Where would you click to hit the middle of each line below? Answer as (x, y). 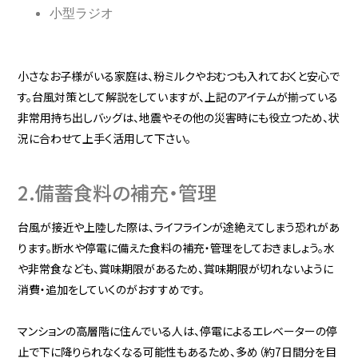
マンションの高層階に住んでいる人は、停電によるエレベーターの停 (178, 330)
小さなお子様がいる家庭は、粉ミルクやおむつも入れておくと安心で (179, 76)
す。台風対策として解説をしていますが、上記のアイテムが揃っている (178, 97)
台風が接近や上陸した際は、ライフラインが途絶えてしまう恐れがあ (179, 227)
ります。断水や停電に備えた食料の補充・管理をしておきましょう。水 (177, 247)
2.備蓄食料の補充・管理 (117, 192)
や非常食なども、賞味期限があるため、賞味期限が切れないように (176, 268)
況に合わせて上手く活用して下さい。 (105, 139)
